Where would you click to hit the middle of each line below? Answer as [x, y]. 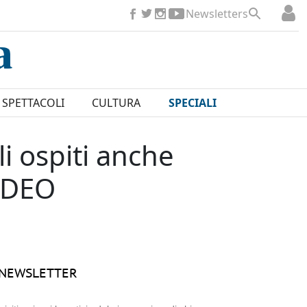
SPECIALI [192, 103]
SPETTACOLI [33, 103]
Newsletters [217, 14]
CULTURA [116, 103]
